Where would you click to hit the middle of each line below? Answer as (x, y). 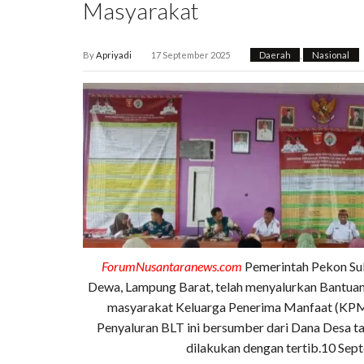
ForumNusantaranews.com (171, 266)
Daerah (275, 55)
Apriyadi (114, 55)
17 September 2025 (191, 55)
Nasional (331, 55)
